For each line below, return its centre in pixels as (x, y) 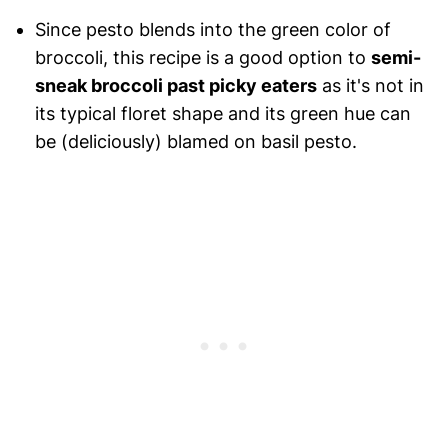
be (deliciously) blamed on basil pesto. (195, 142)
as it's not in (370, 86)
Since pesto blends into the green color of (212, 30)
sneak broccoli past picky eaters (175, 86)
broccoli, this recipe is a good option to (202, 58)
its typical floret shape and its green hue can (222, 114)
